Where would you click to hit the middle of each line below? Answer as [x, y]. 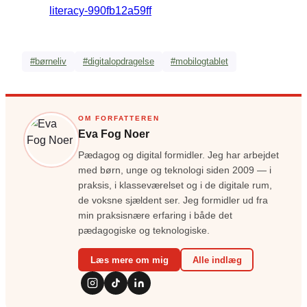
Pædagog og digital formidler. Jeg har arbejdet [179, 156]
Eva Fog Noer [114, 134]
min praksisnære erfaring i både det [155, 216]
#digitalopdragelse [119, 62]
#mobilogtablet [199, 62]
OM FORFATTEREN [119, 119]
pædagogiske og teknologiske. [144, 231]
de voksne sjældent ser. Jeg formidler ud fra [173, 201]
